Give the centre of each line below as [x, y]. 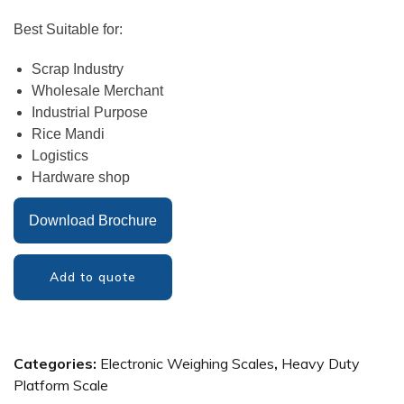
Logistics [60, 156]
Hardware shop [81, 178]
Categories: [57, 364]
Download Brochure [93, 221]
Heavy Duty [321, 364]
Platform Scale [61, 386]
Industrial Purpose [90, 113]
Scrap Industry [78, 69]
